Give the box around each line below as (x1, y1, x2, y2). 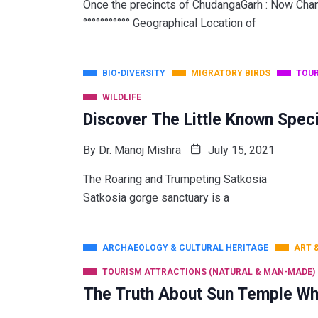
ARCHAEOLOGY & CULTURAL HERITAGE (102, 242, 268, 253)
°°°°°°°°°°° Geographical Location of (83, 16, 256, 30)
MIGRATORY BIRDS (191, 67, 270, 78)
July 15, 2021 (205, 143, 275, 157)
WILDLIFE (102, 92, 141, 102)
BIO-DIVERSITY (102, 67, 165, 78)
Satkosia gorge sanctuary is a (83, 190, 229, 204)
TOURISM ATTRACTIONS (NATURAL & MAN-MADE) (102, 266, 315, 277)
